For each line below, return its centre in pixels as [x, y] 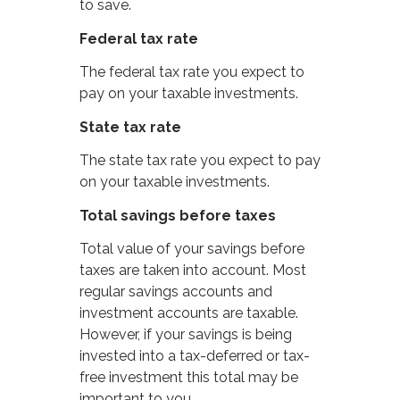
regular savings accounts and [176, 292]
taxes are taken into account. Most [193, 271]
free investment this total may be [189, 378]
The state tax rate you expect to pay [200, 161]
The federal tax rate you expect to [192, 72]
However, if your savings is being [186, 335]
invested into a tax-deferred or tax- [195, 356]
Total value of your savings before [192, 249]
